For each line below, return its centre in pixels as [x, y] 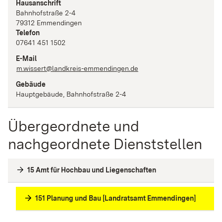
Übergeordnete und [74, 126]
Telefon [28, 32]
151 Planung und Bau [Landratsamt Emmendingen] [115, 198]
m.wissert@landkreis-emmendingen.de [77, 68]
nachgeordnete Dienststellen [105, 143]
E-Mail [26, 58]
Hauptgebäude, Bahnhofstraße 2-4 [71, 94]
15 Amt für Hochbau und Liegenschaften [92, 170]
